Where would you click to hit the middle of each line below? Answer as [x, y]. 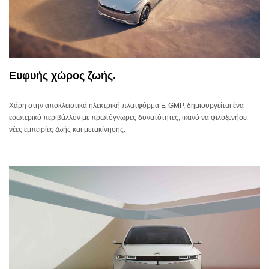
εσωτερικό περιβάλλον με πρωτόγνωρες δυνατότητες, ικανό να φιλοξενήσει [128, 118]
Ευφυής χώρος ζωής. [62, 76]
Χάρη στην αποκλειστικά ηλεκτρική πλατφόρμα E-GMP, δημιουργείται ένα [126, 106]
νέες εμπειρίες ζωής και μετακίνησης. [67, 130]
